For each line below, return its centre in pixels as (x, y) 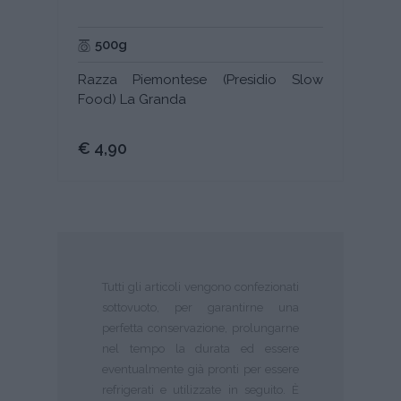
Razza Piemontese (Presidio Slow (200, 80)
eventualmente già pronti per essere (200, 370)
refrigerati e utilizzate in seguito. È (200, 390)
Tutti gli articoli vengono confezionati (200, 287)
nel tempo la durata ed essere (200, 349)
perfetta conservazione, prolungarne (200, 328)
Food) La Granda (132, 100)
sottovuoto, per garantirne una (200, 308)
